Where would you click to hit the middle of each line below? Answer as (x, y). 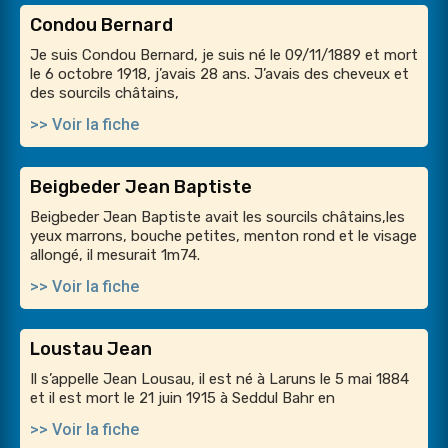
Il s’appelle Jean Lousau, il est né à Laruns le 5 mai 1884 (219, 379)
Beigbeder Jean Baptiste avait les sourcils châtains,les (217, 217)
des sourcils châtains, (104, 93)
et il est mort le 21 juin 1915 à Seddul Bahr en (182, 398)
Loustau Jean (91, 349)
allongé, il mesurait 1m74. (115, 255)
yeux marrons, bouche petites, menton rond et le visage (223, 236)
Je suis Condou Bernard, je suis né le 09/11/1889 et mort (224, 55)
